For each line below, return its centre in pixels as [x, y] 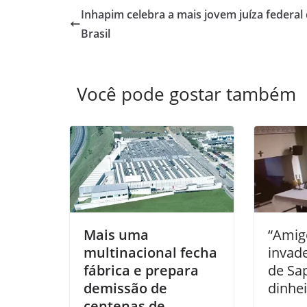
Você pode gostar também [186, 94]
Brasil [96, 34]
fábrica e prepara [141, 271]
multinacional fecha [150, 253]
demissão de [125, 288]
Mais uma [116, 235]
